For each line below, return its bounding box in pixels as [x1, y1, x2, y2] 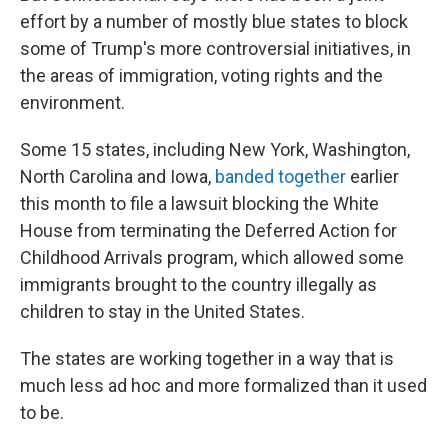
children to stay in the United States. [20, 301, 305, 322]
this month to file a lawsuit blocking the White [20, 193, 379, 214]
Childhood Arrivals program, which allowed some [20, 247, 404, 268]
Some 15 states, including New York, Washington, [20, 139, 410, 160]
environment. [20, 92, 125, 113]
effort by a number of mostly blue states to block [20, 11, 408, 32]
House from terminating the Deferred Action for [20, 220, 397, 241]
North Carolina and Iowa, [20, 166, 215, 187]
